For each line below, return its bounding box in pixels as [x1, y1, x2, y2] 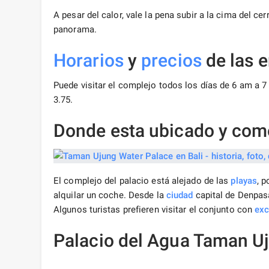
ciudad [166, 190, 193, 201]
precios [141, 50, 202, 71]
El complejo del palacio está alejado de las [53, 175, 231, 187]
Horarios [53, 50, 124, 71]
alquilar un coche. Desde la [53, 190, 166, 201]
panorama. [53, 24, 97, 35]
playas [231, 175, 258, 187]
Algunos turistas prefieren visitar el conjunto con [53, 204, 255, 216]
